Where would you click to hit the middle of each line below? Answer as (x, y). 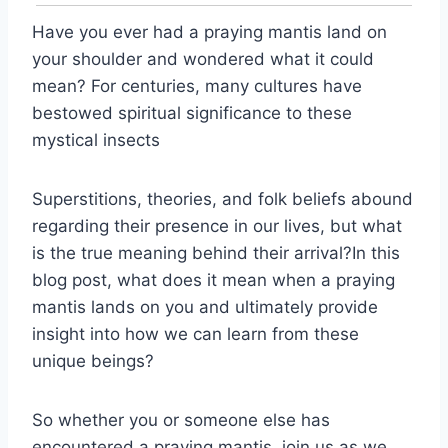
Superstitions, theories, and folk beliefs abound (222, 198)
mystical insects (96, 139)
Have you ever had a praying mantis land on (209, 31)
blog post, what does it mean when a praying (213, 279)
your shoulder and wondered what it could (203, 58)
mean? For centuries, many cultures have (197, 85)
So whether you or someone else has (181, 419)
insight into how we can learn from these (195, 333)
